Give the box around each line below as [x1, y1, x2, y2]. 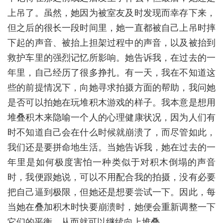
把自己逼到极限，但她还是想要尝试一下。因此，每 [7, 186, 216, 198]
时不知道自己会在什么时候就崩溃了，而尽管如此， [7, 126, 216, 138]
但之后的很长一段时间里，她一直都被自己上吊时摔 [7, 21, 216, 34]
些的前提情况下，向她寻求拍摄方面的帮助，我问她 [7, 81, 216, 94]
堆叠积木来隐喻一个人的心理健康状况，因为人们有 [7, 111, 216, 123]
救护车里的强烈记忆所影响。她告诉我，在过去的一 [7, 51, 216, 64]
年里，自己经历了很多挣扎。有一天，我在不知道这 [7, 66, 216, 79]
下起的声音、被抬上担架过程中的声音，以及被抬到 [7, 36, 216, 49]
